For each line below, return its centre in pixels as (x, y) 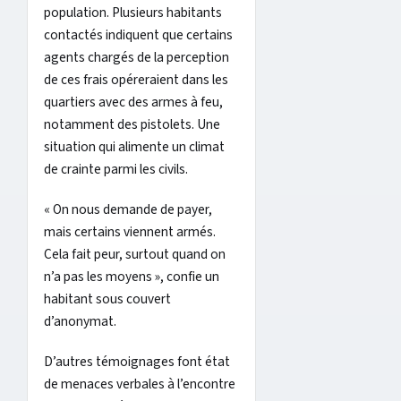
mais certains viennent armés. (130, 231)
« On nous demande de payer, (128, 209)
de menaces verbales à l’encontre (140, 384)
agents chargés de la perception (137, 57)
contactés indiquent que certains (138, 34)
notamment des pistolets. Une (132, 124)
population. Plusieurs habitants (133, 12)
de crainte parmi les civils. (116, 169)
